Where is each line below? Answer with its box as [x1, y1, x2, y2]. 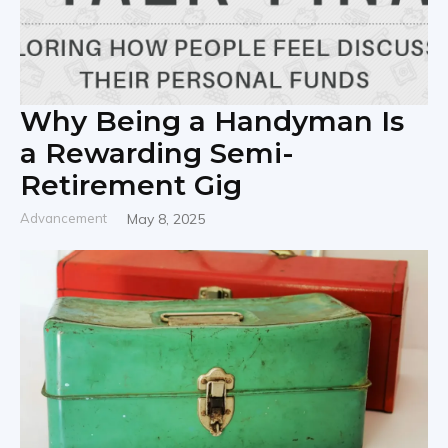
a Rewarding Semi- [20, 136, 294, 170]
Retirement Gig [20, 168, 242, 202]
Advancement [20, 210, 107, 226]
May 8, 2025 [127, 210, 205, 228]
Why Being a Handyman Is [20, 104, 404, 138]
